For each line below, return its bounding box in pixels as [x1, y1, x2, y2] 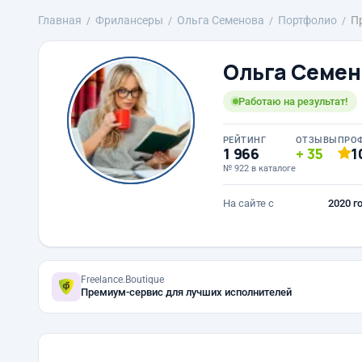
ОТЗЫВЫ [296, 135, 338, 145]
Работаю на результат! [238, 95, 347, 107]
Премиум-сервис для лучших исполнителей [81, 286, 292, 298]
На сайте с [223, 197, 274, 209]
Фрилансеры [95, 14, 163, 27]
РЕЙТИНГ [223, 135, 267, 145]
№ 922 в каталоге [223, 163, 296, 174]
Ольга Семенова [177, 14, 264, 27]
